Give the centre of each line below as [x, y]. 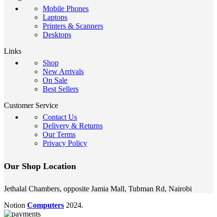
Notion [15, 205]
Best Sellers [61, 89]
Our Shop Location [40, 166]
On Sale [55, 80]
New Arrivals [63, 72]
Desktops [57, 35]
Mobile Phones [66, 9]
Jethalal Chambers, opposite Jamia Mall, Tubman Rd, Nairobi [98, 188]
